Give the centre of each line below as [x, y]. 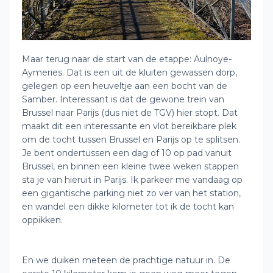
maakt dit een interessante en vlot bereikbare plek [129, 126]
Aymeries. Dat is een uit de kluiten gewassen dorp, [129, 73]
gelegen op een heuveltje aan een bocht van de [125, 86]
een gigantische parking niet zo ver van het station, [131, 193]
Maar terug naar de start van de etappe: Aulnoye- [127, 59]
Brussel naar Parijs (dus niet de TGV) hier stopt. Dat [130, 113]
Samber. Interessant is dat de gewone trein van [123, 99]
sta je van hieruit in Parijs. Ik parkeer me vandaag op [132, 180]
